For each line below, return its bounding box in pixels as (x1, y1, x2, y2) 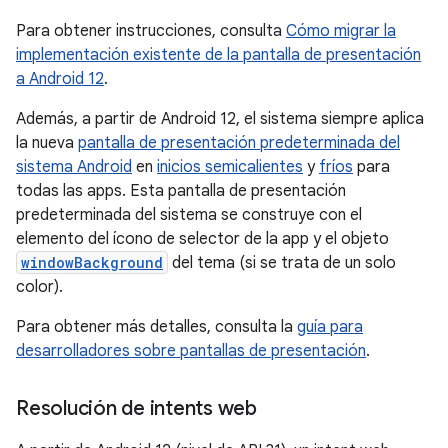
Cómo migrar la (286, 21, 396, 41)
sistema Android (16, 157, 132, 177)
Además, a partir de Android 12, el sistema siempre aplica (16, 109, 424, 129)
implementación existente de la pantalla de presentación (16, 45, 421, 65)
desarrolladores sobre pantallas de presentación (16, 341, 366, 361)
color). (16, 277, 63, 297)
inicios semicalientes (157, 157, 303, 177)
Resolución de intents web (16, 396, 257, 421)
